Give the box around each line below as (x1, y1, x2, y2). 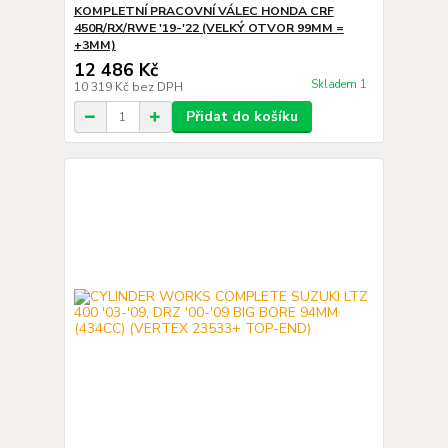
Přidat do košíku (185, 107, 298, 126)
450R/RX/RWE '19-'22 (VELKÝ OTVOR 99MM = (73, 20, 344, 36)
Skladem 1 (310, 77, 370, 93)
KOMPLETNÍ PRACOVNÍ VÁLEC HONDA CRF (73, 3, 334, 19)
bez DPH (131, 79, 183, 95)
